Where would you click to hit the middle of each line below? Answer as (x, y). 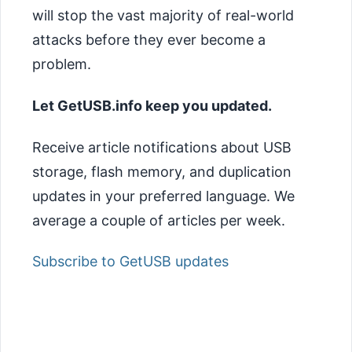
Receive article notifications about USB (162, 147)
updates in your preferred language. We (163, 196)
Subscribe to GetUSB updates (130, 262)
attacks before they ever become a (149, 40)
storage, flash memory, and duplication (162, 171)
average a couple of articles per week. (159, 220)
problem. (62, 64)
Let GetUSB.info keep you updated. (152, 106)
